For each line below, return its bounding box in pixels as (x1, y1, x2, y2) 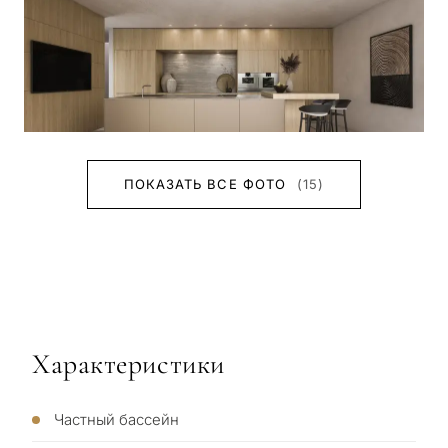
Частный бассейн (54, 409, 179, 429)
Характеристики (32, 346, 225, 381)
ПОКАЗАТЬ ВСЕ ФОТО (124, 175, 291, 192)
